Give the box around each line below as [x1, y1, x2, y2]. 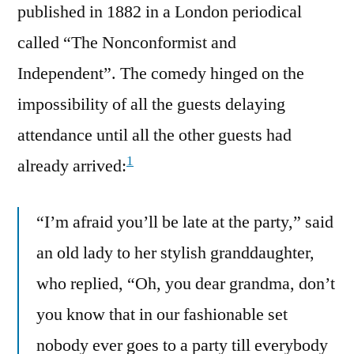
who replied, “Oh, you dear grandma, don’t [36, 273, 335, 296]
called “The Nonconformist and [17, 32, 236, 55]
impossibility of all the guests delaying [17, 93, 285, 116]
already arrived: [17, 155, 126, 178]
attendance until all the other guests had [17, 124, 292, 147]
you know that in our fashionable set [36, 303, 288, 326]
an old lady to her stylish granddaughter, [36, 242, 314, 265]
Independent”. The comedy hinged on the [17, 62, 304, 85]
